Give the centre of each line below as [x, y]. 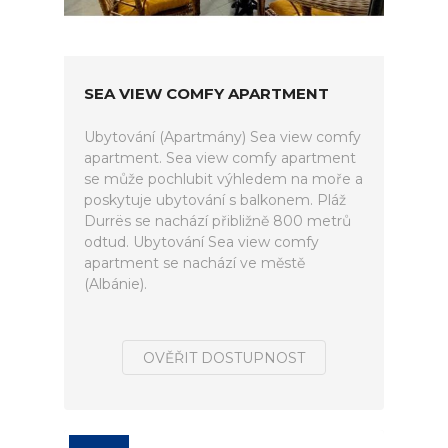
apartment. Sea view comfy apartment [220, 158]
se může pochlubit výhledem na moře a [223, 179]
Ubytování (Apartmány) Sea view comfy [222, 137]
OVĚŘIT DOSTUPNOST [224, 358]
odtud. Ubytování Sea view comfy [201, 242]
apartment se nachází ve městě [194, 263]
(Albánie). [115, 284]
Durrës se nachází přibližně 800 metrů [217, 221]
